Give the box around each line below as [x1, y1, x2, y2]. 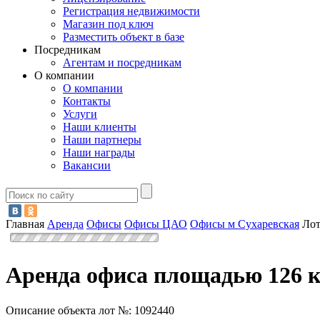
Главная [6, 217, 44, 230]
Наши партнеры [63, 134, 141, 146]
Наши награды [63, 146, 135, 159]
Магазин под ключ [63, 18, 154, 31]
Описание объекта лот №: [6, 304, 134, 316]
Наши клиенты [63, 121, 136, 134]
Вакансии [63, 159, 111, 172]
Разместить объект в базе [63, 31, 184, 44]
